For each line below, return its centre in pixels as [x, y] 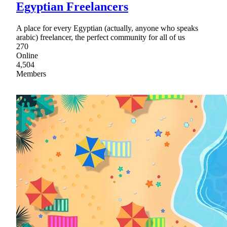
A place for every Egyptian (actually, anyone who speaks [107, 28]
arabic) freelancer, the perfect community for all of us [101, 37]
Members [31, 73]
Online [27, 55]
